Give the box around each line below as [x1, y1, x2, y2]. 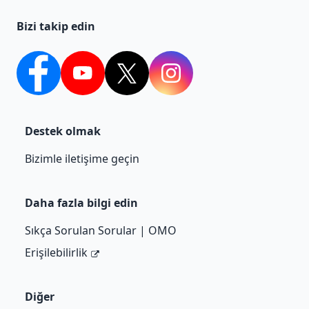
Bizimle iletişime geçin [25, 151, 139, 167]
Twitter [126, 72, 163, 88]
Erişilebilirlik [25, 245, 88, 261]
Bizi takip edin [17, 19, 95, 34]
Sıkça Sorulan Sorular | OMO [25, 223, 177, 239]
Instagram [170, 72, 225, 88]
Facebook [37, 72, 88, 88]
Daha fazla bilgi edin [25, 195, 138, 211]
